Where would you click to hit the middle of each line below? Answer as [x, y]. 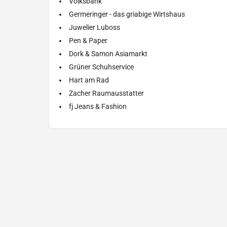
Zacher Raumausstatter [106, 93]
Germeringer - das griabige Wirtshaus [127, 14]
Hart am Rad [89, 80]
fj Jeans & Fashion [98, 107]
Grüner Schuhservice [101, 67]
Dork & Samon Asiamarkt [108, 54]
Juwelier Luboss [94, 28]
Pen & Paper [88, 41]
